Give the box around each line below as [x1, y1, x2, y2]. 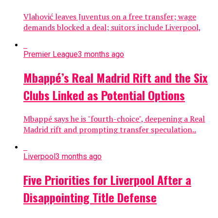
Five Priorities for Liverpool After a [23, 170, 191, 188]
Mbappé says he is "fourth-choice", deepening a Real [23, 113, 205, 124]
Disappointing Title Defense [23, 188, 157, 206]
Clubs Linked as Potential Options [23, 86, 185, 104]
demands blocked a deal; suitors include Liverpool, [23, 22, 201, 33]
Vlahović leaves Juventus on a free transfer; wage [23, 11, 196, 22]
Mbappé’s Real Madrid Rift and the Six [23, 69, 208, 87]
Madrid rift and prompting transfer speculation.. [23, 124, 196, 135]
